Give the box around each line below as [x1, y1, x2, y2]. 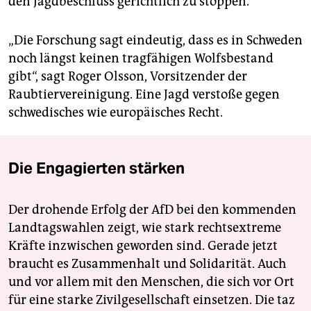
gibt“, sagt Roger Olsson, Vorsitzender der [8, 69, 247, 85]
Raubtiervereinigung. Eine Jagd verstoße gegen [8, 87, 280, 103]
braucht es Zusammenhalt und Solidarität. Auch [8, 256, 286, 272]
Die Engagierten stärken [8, 158, 185, 178]
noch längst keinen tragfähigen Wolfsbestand [8, 51, 274, 67]
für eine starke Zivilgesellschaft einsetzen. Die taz [8, 292, 295, 308]
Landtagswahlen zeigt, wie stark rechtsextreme [8, 220, 281, 236]
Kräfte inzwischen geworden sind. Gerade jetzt [8, 238, 278, 254]
